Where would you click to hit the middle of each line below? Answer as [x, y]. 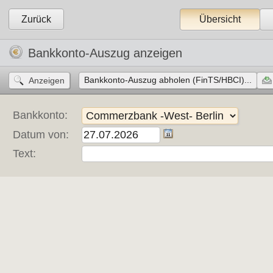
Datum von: [41, 135]
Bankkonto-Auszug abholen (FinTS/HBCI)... [168, 80]
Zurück [37, 19]
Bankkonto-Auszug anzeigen [105, 53]
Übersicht [220, 19]
